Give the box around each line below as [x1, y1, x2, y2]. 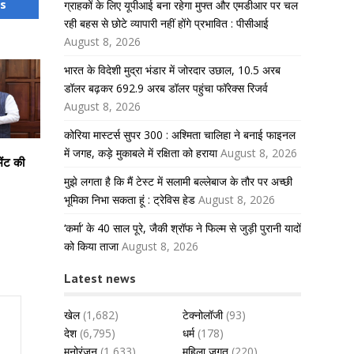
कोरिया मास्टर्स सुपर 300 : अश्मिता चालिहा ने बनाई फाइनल [64, 127, 296, 142]
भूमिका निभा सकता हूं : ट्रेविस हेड [64, 192, 195, 207]
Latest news [64, 270, 136, 286]
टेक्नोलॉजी [183, 307, 223, 322]
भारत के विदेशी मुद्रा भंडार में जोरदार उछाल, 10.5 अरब [64, 62, 281, 77]
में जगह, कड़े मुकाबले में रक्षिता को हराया [64, 145, 217, 160]
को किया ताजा [64, 239, 119, 254]
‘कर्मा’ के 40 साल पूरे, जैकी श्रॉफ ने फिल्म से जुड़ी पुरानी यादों [64, 220, 301, 235]
